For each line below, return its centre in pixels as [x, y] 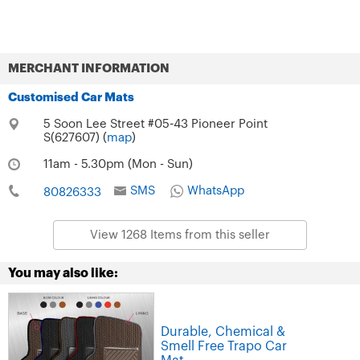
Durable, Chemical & [223, 332]
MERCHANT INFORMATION [89, 68]
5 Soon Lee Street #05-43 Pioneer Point [155, 124]
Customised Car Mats [71, 97]
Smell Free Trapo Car [224, 347]
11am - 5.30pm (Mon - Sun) [118, 164]
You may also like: [63, 273]
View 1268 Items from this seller [180, 235]
